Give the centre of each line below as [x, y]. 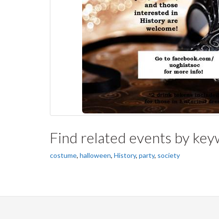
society [169, 155]
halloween [95, 155]
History [125, 155]
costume [63, 155]
